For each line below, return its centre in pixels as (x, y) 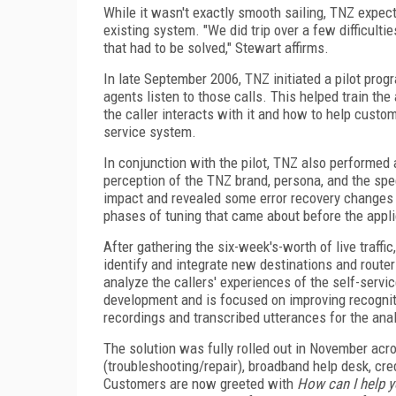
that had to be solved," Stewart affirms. (216, 47)
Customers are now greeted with (200, 383)
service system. (150, 131)
